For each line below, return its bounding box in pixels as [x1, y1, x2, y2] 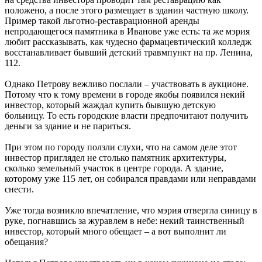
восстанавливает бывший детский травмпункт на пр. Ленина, [5, 47, 253, 58]
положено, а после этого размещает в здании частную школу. [5, 5, 249, 16]
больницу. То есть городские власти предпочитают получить [5, 111, 248, 121]
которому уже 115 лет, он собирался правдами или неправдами [5, 174, 256, 184]
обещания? [5, 237, 48, 247]
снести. [5, 184, 34, 195]
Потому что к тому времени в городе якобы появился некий [5, 89, 245, 100]
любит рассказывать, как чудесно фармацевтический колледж [5, 37, 251, 47]
